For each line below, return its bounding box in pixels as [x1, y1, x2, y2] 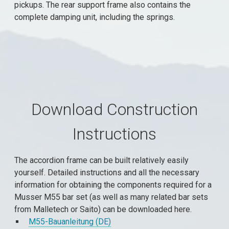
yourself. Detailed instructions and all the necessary [14, 168, 200, 177]
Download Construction [31, 100, 198, 119]
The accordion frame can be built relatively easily [14, 155, 189, 165]
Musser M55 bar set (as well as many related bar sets [14, 192, 209, 202]
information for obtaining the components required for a [14, 180, 212, 190]
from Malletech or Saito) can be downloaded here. [14, 204, 192, 214]
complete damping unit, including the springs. [14, 12, 175, 22]
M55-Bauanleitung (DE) [28, 217, 111, 226]
